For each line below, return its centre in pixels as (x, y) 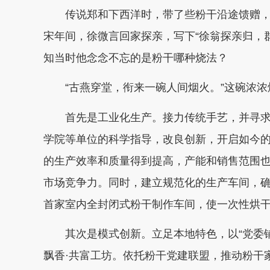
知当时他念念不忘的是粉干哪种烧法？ (136, 58)
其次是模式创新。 (108, 234)
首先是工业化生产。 (114, 117)
